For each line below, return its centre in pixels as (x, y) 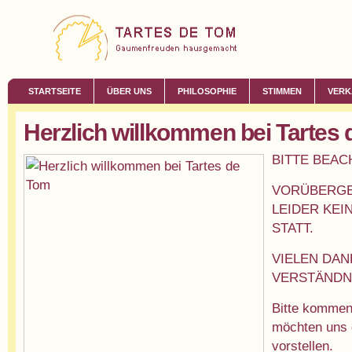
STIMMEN (282, 91)
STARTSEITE (55, 91)
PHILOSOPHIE (207, 91)
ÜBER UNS (129, 91)
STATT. (293, 228)
